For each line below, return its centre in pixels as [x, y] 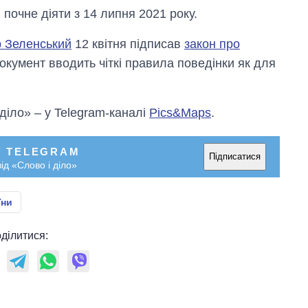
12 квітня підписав [128, 44]
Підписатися [235, 157]
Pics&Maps [180, 112]
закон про [212, 44]
